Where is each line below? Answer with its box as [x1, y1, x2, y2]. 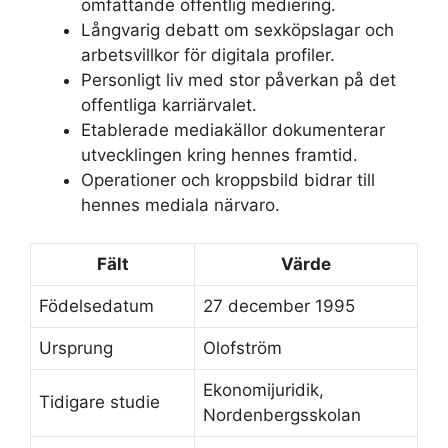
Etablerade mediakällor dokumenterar [81, 119, 385, 140]
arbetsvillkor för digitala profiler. [81, 44, 335, 65]
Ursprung [39, 338, 113, 358]
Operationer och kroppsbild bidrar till [81, 169, 375, 190]
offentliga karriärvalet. [81, 94, 257, 115]
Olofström [203, 338, 282, 358]
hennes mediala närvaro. [81, 194, 280, 215]
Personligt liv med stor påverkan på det [81, 69, 396, 90]
